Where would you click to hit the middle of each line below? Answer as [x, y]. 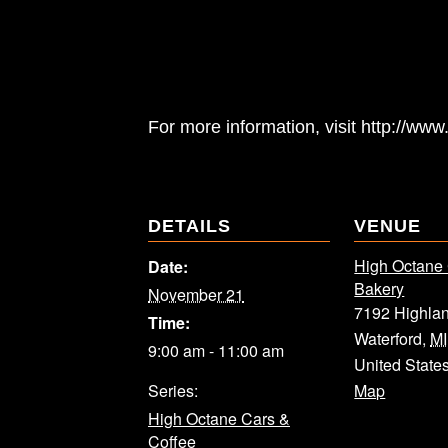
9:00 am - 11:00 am [216, 351]
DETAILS [189, 226]
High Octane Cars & [219, 419]
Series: [173, 391]
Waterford [388, 339]
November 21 [196, 295]
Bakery [379, 289]
